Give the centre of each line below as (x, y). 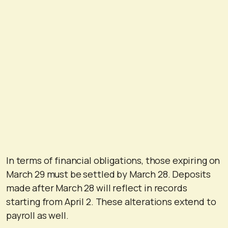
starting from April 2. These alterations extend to (111, 201)
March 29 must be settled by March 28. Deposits (109, 174)
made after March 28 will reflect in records (97, 188)
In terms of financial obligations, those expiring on (113, 160)
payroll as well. (37, 215)
